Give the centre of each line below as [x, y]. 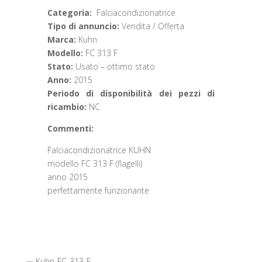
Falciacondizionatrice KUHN [99, 150]
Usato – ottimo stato [115, 66]
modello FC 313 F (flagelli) [94, 163]
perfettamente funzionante [98, 190]
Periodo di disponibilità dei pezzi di [131, 93]
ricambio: [68, 107]
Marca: [63, 39]
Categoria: [72, 13]
